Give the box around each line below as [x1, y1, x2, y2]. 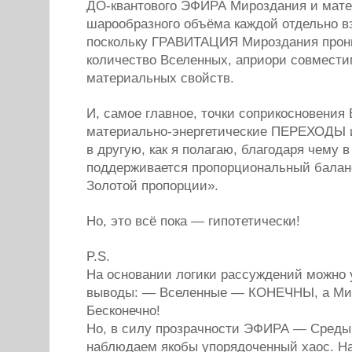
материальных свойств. [86, 71, 234, 86]
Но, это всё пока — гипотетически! [86, 214, 300, 229]
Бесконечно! [86, 303, 160, 318]
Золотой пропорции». [86, 178, 218, 193]
